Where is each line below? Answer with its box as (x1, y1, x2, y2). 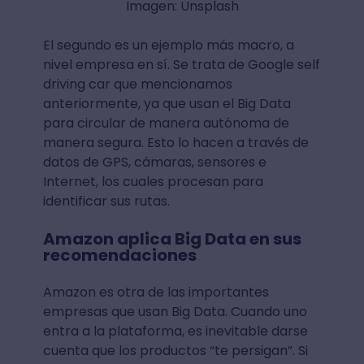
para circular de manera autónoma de (42, 113, 289, 132)
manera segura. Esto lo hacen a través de (42, 132, 309, 152)
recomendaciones (42, 243, 197, 266)
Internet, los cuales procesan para (42, 171, 263, 191)
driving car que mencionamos (42, 74, 232, 93)
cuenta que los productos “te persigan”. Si (42, 340, 308, 360)
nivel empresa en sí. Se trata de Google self (42, 54, 320, 74)
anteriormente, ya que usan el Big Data (42, 93, 291, 113)
